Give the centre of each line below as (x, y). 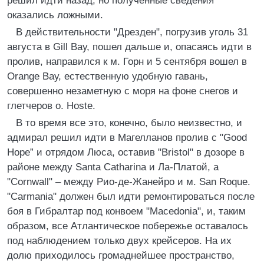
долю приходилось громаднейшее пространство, (121, 255)
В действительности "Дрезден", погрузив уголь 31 (132, 32)
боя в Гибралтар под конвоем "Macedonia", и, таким (126, 211)
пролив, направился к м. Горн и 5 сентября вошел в (127, 62)
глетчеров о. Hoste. (51, 106)
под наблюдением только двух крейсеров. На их (119, 241)
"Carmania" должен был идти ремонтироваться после (131, 197)
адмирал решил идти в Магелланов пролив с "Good (127, 138)
